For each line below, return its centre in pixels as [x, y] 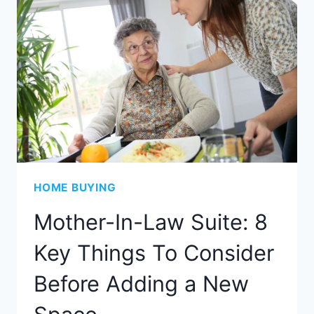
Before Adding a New [141, 284]
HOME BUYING [75, 187]
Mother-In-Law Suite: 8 [151, 222]
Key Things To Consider [154, 253]
